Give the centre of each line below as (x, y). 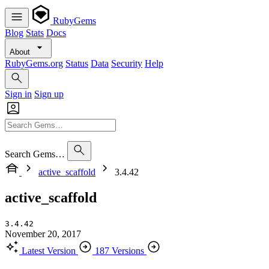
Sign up (49, 94)
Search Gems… (35, 154)
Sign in (18, 94)
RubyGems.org (34, 63)
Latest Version (49, 250)
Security (127, 63)
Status (77, 63)
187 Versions (119, 250)
